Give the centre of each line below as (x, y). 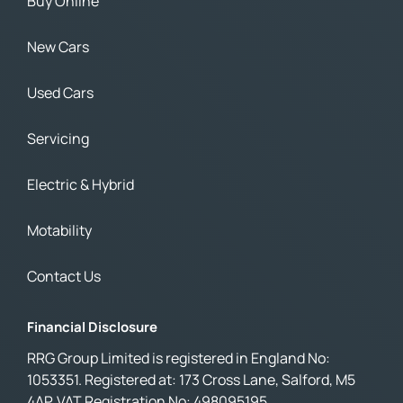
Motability (59, 231)
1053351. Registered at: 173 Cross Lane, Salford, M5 (191, 380)
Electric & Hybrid (81, 185)
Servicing (58, 139)
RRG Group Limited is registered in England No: (179, 358)
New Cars (58, 47)
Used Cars (60, 93)
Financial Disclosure (92, 327)
